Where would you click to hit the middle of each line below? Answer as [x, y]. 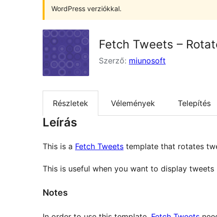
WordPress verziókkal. [86, 8]
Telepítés [194, 103]
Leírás [60, 123]
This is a [59, 147]
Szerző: [114, 61]
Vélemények [133, 103]
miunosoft [147, 61]
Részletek [70, 103]
